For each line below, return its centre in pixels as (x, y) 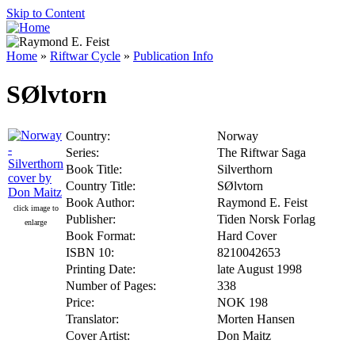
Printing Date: (101, 269)
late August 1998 (260, 269)
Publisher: (91, 219)
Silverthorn (245, 169)
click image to (36, 208)
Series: (82, 152)
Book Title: (94, 169)
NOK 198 (242, 302)
